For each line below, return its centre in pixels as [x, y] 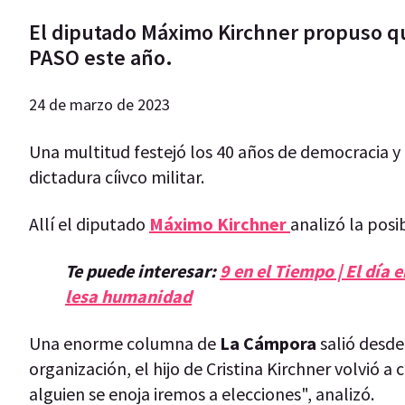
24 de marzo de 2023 [99, 104]
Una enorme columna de [124, 343]
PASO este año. [101, 57]
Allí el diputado [87, 223]
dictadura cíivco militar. [117, 176]
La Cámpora [268, 343]
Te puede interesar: [142, 270]
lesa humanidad [128, 296]
